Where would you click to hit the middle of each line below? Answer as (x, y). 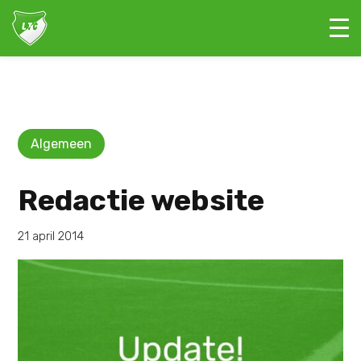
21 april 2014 (51, 236)
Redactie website (141, 200)
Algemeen (62, 143)
